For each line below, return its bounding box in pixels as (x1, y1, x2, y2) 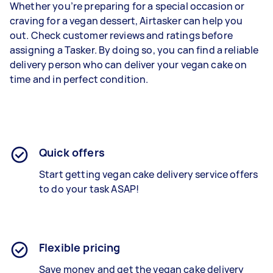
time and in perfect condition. (10, 72, 149, 86)
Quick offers (39, 144, 105, 160)
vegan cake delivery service (102, 167, 230, 181)
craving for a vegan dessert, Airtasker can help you (10, 13, 243, 27)
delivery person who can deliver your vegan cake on (10, 57, 247, 71)
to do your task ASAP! (39, 182, 140, 196)
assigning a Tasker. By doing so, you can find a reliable (10, 43, 259, 57)
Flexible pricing (39, 239, 121, 255)
